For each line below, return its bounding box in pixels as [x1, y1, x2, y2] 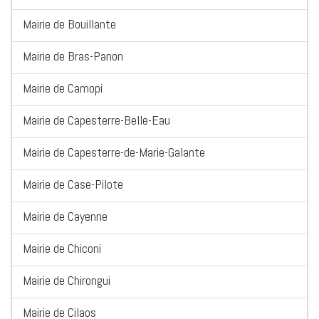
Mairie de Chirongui [23, 272, 110, 289]
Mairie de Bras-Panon [23, 48, 123, 65]
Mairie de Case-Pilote [23, 176, 123, 193]
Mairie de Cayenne [23, 208, 108, 225]
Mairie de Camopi [23, 80, 103, 97]
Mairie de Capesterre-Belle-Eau [23, 112, 170, 129]
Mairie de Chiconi [23, 240, 101, 257]
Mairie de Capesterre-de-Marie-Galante [23, 144, 205, 161]
